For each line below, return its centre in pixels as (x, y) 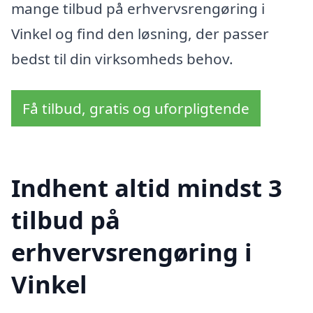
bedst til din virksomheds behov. (122, 58)
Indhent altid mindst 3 (147, 187)
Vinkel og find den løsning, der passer (140, 33)
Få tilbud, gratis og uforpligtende (136, 109)
